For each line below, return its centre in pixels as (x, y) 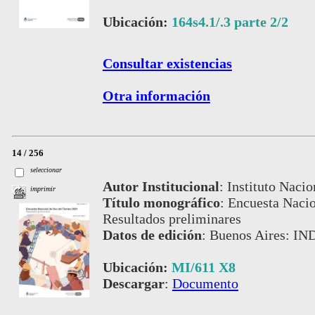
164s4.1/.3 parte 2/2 (230, 21)
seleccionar (46, 169)
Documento (205, 283)
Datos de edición (152, 234)
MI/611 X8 (203, 267)
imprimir (43, 189)
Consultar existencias (167, 63)
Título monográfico (161, 202)
